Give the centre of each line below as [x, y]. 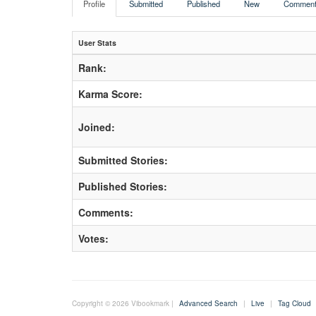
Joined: [97, 127]
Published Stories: [123, 186]
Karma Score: [110, 94]
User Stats [97, 43]
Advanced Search [208, 303]
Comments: [106, 212]
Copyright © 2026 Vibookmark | [124, 303]
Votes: [93, 238]
